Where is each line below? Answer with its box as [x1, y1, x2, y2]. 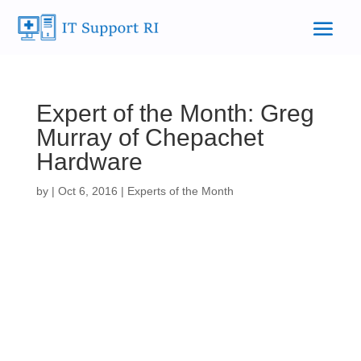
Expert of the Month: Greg [35, 100, 314, 127]
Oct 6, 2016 [57, 185, 118, 197]
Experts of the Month [127, 185, 234, 197]
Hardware [35, 148, 143, 175]
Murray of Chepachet [35, 124, 263, 151]
